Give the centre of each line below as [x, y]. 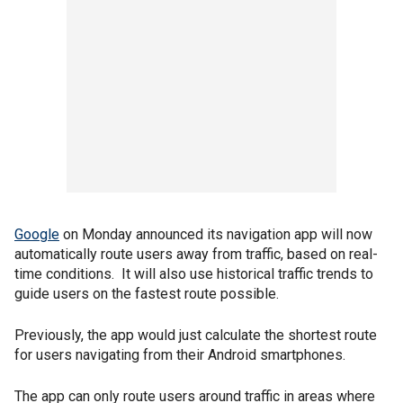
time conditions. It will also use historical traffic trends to [194, 274]
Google [37, 235]
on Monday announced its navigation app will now [216, 235]
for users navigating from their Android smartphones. [180, 355]
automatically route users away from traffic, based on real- [196, 255]
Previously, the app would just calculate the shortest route [196, 336]
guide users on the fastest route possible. [147, 294]
